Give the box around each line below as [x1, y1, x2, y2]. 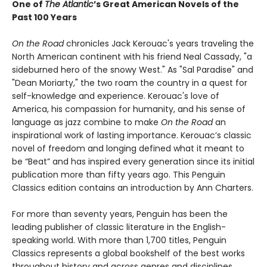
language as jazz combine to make [12, 116, 161, 129]
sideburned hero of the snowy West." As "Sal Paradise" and [12, 64, 253, 76]
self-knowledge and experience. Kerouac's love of [12, 90, 219, 103]
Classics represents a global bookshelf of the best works [12, 247, 245, 260]
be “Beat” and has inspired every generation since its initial [12, 156, 254, 168]
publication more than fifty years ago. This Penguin [12, 169, 225, 181]
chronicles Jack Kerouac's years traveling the [64, 38, 254, 50]
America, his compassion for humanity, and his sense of [12, 103, 246, 116]
